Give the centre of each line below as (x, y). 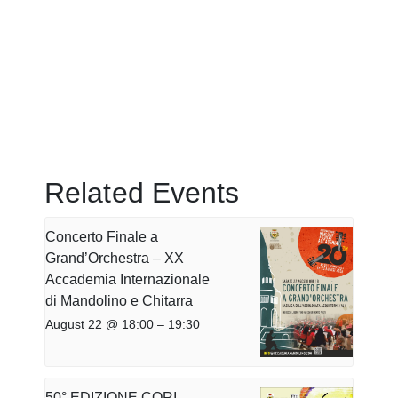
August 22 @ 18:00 (99, 324)
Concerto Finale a (102, 236)
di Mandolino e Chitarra (119, 300)
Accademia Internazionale (127, 279)
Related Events (142, 192)
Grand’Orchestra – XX (115, 258)
